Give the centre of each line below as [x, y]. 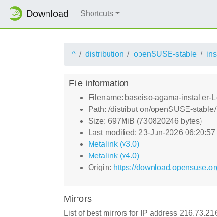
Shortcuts [97, 14]
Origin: [101, 167]
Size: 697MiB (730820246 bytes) [145, 121]
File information [99, 83]
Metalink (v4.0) [114, 155]
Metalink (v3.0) [114, 144]
